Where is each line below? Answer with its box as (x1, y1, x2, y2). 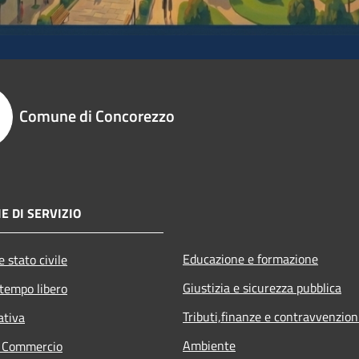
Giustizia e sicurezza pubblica (183, 278, 341, 298)
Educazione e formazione (183, 249, 318, 269)
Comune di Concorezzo (19, 103, 175, 129)
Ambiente (183, 336, 236, 356)
